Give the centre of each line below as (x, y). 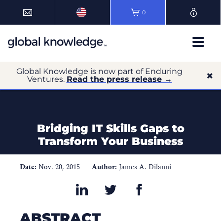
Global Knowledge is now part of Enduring (99, 71)
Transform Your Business (110, 141)
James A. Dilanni (145, 167)
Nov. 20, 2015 (59, 167)
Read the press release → (119, 79)
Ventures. (47, 79)
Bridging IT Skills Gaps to (110, 129)
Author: (104, 167)
